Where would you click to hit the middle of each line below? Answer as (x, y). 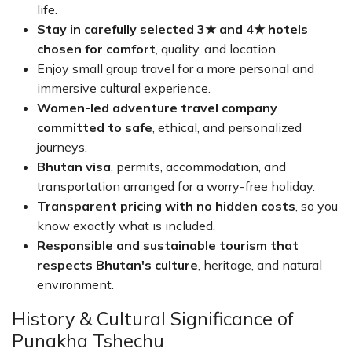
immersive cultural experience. (124, 88)
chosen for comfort (96, 49)
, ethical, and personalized (227, 127)
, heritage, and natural (260, 265)
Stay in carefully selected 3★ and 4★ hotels (172, 29)
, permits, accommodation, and (198, 167)
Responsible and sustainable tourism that (168, 245)
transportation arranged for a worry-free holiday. (176, 186)
